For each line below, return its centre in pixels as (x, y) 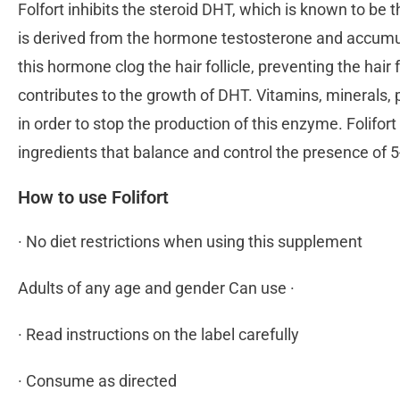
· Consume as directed (99, 381)
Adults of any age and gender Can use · (158, 288)
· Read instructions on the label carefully (160, 335)
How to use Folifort (96, 198)
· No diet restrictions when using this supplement (192, 242)
